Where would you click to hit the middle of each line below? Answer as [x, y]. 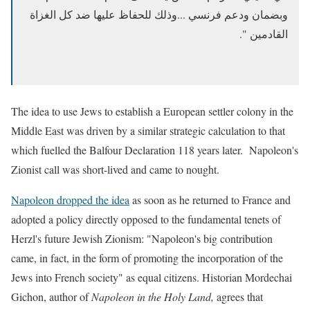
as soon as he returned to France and [211, 199]
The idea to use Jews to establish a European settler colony [139, 111]
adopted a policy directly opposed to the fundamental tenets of [146, 219]
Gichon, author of [51, 296]
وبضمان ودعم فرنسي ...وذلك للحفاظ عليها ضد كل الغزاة [159, 14]
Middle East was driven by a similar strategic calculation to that [148, 130]
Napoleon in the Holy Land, [153, 296]
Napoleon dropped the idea [70, 199]
